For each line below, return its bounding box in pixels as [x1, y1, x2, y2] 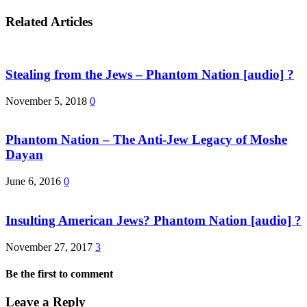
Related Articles [5, 14, 93, 29]
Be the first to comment [5, 267, 113, 280]
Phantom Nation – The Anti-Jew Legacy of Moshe [5, 132, 287, 147]
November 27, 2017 [5, 241, 93, 253]
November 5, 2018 [5, 95, 87, 107]
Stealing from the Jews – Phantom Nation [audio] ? [5, 66, 294, 82]
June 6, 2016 [5, 175, 61, 188]
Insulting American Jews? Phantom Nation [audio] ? [5, 212, 302, 228]
